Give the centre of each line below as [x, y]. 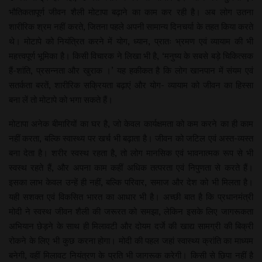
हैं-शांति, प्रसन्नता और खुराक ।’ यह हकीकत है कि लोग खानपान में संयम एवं [131, 70]
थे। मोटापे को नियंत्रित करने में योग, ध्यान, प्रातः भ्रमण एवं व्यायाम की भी [131, 41]
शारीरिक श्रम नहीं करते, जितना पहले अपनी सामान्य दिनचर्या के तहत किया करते [131, 26]
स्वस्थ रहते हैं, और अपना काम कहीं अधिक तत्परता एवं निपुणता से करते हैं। [131, 167]
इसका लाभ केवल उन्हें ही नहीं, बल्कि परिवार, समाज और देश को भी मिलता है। [131, 182]
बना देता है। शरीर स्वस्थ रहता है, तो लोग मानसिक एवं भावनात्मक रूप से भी [131, 153]
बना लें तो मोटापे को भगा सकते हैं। [61, 99]
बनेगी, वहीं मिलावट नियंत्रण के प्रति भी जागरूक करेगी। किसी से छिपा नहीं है [131, 255]
